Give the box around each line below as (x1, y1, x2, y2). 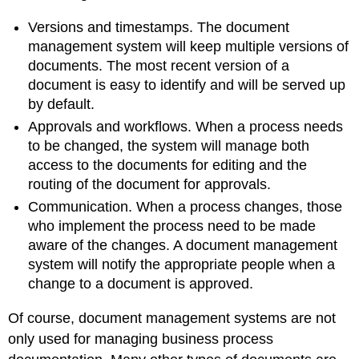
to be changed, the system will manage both (28, 137, 310, 154)
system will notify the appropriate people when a (28, 256, 336, 273)
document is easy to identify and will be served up (28, 76, 346, 93)
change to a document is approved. (28, 276, 254, 292)
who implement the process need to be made (28, 218, 317, 235)
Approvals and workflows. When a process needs (28, 118, 344, 135)
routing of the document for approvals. (28, 175, 272, 192)
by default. (28, 95, 95, 112)
